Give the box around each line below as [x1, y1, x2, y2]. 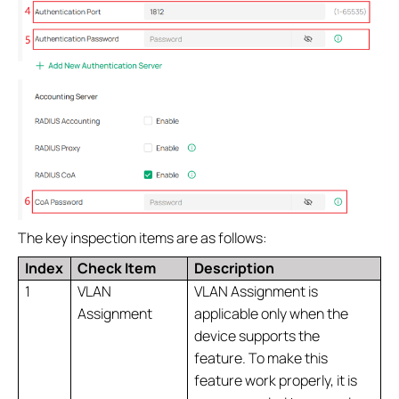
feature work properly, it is [194, 370, 358, 390]
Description [194, 257, 275, 278]
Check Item [77, 257, 157, 278]
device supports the [194, 325, 321, 346]
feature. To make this [194, 347, 329, 368]
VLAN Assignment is [194, 281, 319, 301]
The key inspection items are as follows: [18, 227, 267, 248]
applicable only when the [194, 303, 349, 323]
